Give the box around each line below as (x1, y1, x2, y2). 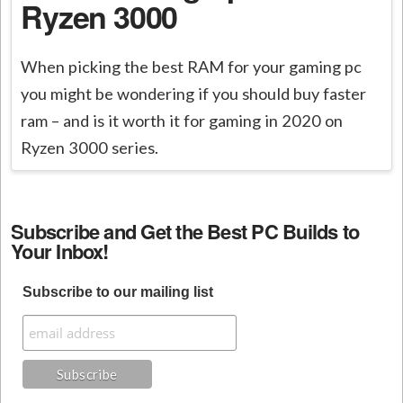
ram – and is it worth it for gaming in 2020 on (21, 111, 344, 131)
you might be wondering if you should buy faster (21, 84, 367, 104)
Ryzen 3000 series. (21, 138, 159, 158)
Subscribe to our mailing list (22, 284, 213, 300)
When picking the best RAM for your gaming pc (21, 57, 363, 77)
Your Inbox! (11, 237, 109, 266)
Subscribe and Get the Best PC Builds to (11, 217, 360, 246)
